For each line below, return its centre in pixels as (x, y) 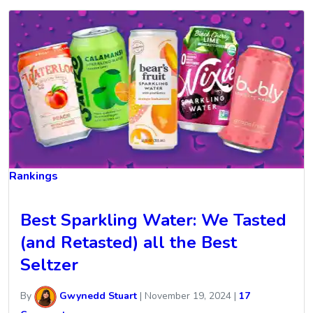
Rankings (34, 176)
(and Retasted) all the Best (129, 242)
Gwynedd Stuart (97, 296)
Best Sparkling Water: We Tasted (153, 220)
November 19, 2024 (188, 296)
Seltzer (49, 265)
